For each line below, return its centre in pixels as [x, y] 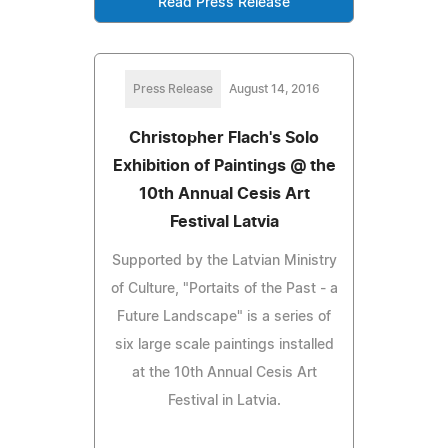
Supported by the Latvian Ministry [224, 260]
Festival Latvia [224, 221]
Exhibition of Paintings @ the [224, 165]
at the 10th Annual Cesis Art [224, 372]
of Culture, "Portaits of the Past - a [224, 288]
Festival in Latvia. [224, 400]
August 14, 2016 [274, 88]
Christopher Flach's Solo [224, 137]
